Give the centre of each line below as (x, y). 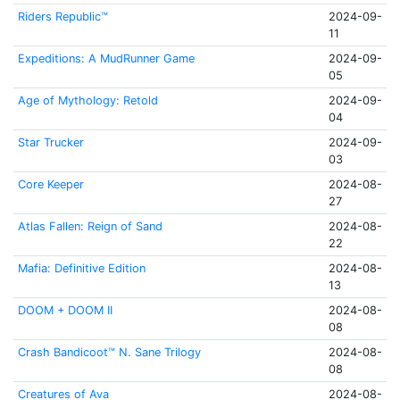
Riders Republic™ (62, 17)
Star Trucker (50, 142)
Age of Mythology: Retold (87, 100)
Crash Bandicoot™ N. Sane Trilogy (109, 352)
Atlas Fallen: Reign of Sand (90, 226)
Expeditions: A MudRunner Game (106, 58)
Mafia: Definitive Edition (81, 268)
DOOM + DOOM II (65, 310)
